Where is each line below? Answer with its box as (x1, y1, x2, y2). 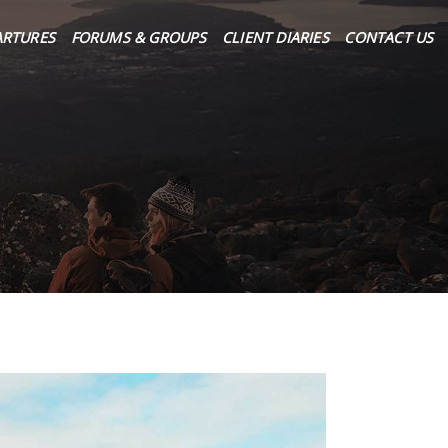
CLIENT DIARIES (222, 28, 329, 47)
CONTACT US (344, 28, 434, 47)
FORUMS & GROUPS (70, 28, 207, 47)
